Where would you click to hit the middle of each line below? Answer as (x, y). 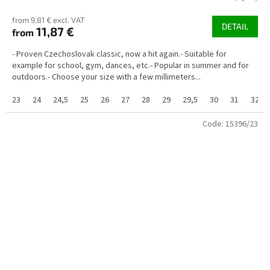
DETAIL (235, 26)
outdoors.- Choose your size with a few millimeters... (106, 77)
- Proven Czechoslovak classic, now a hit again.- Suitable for (119, 54)
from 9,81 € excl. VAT (49, 20)
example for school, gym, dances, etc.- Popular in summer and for (130, 65)
